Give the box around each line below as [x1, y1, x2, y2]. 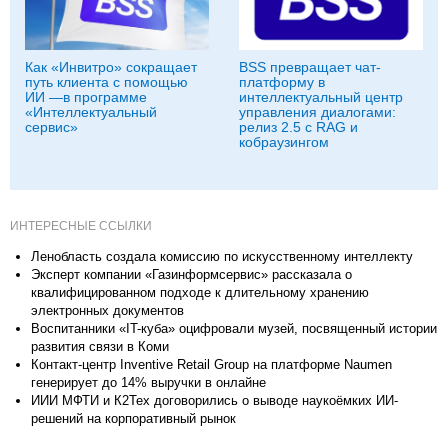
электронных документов [31, 302, 184, 318]
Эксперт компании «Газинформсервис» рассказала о [31, 266, 352, 282]
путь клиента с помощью [25, 73, 188, 90]
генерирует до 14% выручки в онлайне [31, 374, 266, 390]
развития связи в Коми [31, 338, 169, 354]
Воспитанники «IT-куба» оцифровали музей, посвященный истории [31, 320, 437, 336]
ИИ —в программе [25, 88, 147, 105]
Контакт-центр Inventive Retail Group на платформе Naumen [31, 356, 392, 372]
